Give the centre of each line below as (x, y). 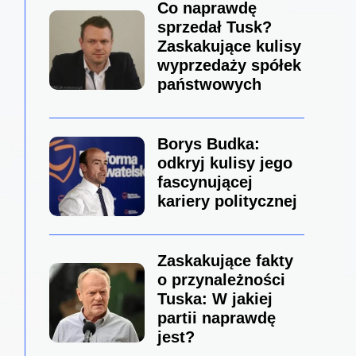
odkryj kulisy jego (224, 163)
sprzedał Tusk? (214, 27)
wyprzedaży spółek (229, 66)
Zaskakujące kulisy (229, 46)
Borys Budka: (208, 144)
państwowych (209, 85)
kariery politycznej (227, 201)
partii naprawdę (216, 318)
